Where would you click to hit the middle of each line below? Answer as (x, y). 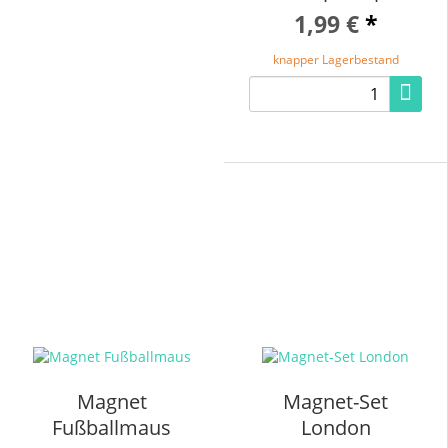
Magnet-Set (335, 401)
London (335, 427)
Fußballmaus (111, 427)
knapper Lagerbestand (335, 59)
